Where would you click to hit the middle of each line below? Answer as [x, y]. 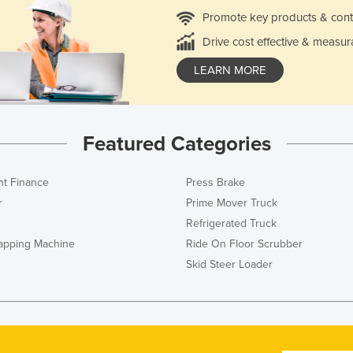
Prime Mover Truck [232, 203]
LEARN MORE [230, 71]
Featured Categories [176, 143]
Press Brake [216, 182]
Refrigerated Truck [231, 223]
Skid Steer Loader [229, 264]
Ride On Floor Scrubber [244, 243]
